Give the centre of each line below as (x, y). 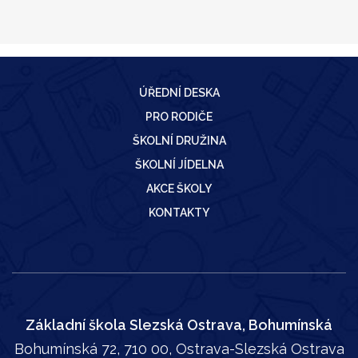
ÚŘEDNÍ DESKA (179, 93)
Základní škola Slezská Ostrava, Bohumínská (179, 325)
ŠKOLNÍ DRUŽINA (179, 141)
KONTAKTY (179, 213)
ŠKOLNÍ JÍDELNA (179, 165)
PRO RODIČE (179, 117)
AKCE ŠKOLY (179, 189)
